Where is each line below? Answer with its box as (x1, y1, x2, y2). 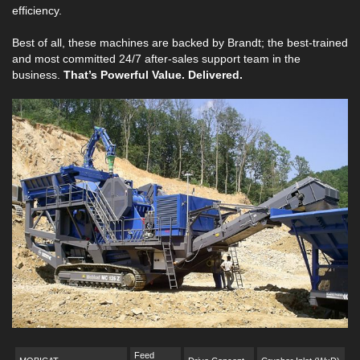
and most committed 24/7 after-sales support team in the (12, 52, 301, 66)
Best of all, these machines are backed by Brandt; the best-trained (12, 36, 348, 50)
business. (12, 68, 63, 82)
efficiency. (12, 4, 62, 18)
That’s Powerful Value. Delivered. (63, 68, 243, 82)
